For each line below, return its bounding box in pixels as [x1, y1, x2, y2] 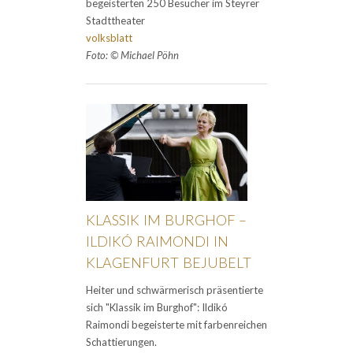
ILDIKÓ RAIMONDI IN [86, 232, 229, 250]
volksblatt [86, 32, 132, 44]
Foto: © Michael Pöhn [86, 49, 179, 61]
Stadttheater [86, 14, 145, 27]
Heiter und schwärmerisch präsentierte [86, 284, 263, 296]
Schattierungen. [86, 336, 157, 348]
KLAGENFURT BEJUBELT [86, 254, 251, 271]
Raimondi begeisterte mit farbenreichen [86, 318, 267, 331]
